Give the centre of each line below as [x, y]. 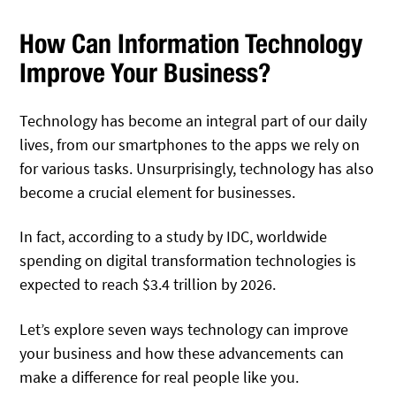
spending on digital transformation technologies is [188, 261]
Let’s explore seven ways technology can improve [184, 329]
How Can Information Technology [191, 43]
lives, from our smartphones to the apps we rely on [190, 145]
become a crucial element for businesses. [158, 192]
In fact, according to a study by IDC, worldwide [174, 237]
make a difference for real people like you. [160, 377]
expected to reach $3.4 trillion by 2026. [148, 285]
